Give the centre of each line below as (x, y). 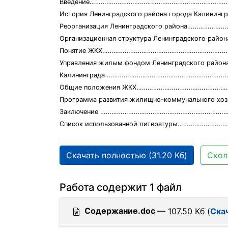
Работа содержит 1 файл (121, 187)
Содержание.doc (120, 211)
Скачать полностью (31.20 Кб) (127, 155)
